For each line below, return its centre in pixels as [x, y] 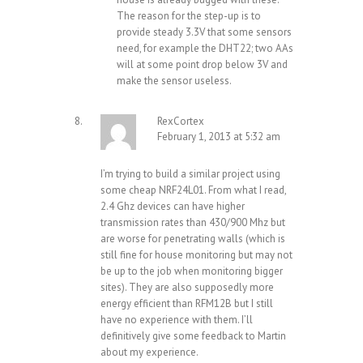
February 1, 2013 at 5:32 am [219, 137]
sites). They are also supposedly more [187, 288]
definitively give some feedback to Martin [193, 336]
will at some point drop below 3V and [202, 65]
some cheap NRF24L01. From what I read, [193, 190]
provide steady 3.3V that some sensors [204, 32]
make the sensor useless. [174, 81]
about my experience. [149, 352]
